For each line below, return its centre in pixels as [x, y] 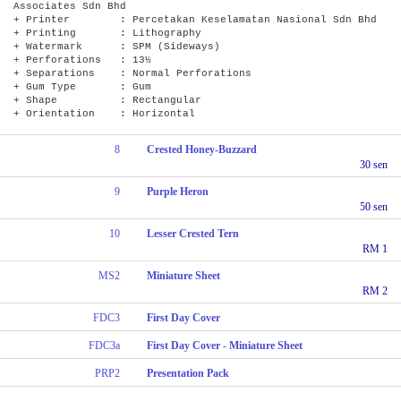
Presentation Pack [188, 373]
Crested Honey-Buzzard [202, 149]
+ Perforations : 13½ [82, 60]
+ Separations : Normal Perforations [132, 73]
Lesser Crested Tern [193, 233]
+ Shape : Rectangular [107, 100]
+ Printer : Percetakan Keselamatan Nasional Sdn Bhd [195, 19]
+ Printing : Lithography [107, 33]
